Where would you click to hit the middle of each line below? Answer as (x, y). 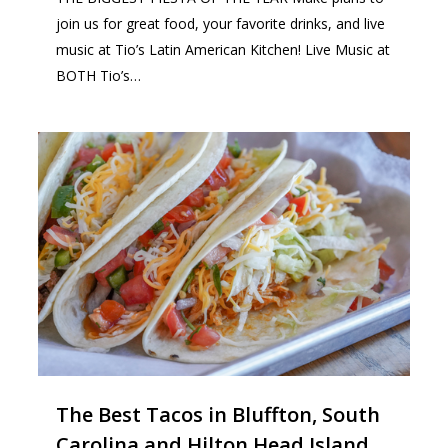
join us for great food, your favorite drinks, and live (221, 23)
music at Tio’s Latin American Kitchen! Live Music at (223, 49)
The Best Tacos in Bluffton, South (218, 415)
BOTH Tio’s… (99, 75)
